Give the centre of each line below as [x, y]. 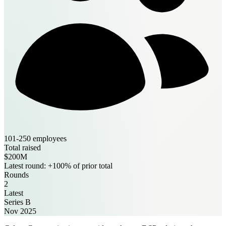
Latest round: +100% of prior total [58, 165]
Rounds [16, 175]
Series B [17, 202]
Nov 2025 [20, 211]
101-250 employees [35, 138]
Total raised [22, 147]
